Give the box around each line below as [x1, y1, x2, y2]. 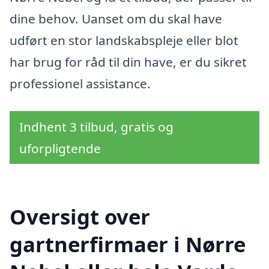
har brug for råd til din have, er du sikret [10, 53, 247, 71]
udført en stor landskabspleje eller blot [10, 32, 238, 49]
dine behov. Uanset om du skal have [10, 10, 222, 28]
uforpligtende [19, 139, 101, 157]
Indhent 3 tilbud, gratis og [19, 118, 174, 135]
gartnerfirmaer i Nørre [10, 229, 246, 258]
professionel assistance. [10, 75, 151, 92]
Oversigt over [10, 202, 150, 231]
